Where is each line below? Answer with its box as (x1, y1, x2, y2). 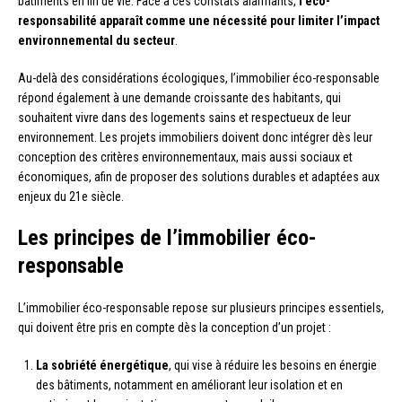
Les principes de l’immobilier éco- (18, 225, 317, 251)
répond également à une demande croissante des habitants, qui (18, 91, 341, 106)
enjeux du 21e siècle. (18, 189, 124, 205)
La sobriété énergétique (36, 358, 169, 373)
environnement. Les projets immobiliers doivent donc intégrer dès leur (18, 130, 372, 145)
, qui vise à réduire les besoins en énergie (169, 358, 377, 373)
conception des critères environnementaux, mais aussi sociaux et (18, 150, 353, 165)
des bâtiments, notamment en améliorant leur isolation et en (36, 378, 343, 393)
